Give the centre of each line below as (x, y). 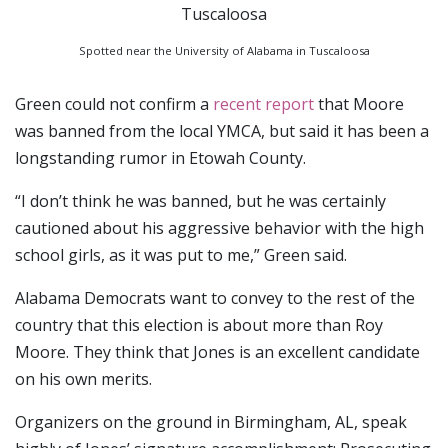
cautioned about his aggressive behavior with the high (219, 228)
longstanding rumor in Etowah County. (160, 158)
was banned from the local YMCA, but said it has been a (222, 131)
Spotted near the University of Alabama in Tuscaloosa (224, 51)
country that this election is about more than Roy (199, 325)
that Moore (359, 104)
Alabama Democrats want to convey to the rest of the (215, 298)
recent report (263, 104)
